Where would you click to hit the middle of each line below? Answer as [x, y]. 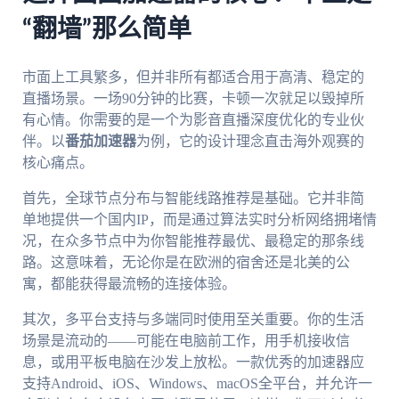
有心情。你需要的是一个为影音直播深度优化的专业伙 [193, 120]
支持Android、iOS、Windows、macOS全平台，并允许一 [197, 384]
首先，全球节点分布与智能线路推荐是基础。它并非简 [193, 199]
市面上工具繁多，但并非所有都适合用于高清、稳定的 [193, 77]
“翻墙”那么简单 [106, 29]
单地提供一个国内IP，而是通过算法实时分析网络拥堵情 [199, 220]
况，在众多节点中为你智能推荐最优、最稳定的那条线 [193, 241]
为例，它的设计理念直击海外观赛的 [250, 142]
